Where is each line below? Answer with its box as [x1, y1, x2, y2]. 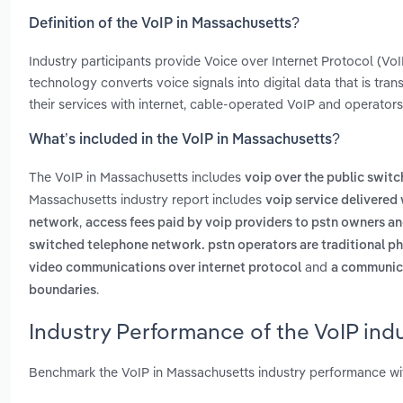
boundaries [29, 284, 96, 298]
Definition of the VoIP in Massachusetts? [29, 16, 300, 31]
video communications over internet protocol [29, 262, 301, 275]
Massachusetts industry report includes [29, 191, 265, 209]
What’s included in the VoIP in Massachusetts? [29, 133, 340, 148]
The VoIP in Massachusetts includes [29, 168, 245, 186]
